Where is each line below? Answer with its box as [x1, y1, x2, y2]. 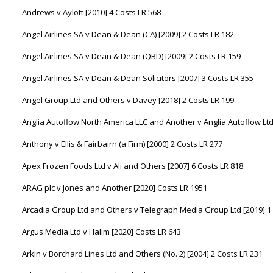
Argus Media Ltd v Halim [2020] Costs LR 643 [22, 226, 181, 237]
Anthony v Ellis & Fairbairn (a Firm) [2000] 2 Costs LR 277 [22, 138, 222, 149]
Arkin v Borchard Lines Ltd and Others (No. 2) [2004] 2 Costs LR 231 [22, 248, 263, 259]
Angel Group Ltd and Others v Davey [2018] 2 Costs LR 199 [22, 94, 234, 105]
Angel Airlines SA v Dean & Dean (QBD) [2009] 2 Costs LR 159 [22, 51, 241, 62]
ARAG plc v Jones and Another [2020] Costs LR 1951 [22, 182, 207, 193]
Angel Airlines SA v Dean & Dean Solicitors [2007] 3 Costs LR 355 [22, 73, 253, 83]
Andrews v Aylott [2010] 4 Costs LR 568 [22, 7, 161, 18]
